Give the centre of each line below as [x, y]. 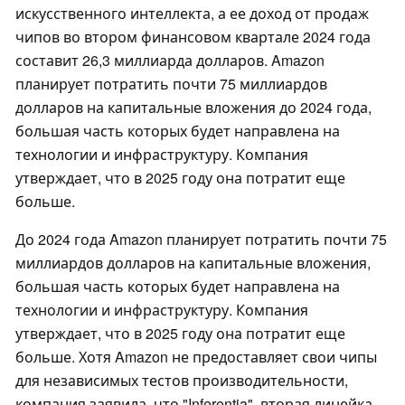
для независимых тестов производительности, [182, 381]
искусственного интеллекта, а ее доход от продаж [192, 14]
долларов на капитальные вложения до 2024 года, [193, 108]
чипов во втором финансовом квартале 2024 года [193, 37]
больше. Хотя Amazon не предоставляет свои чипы [196, 357]
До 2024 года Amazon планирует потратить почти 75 [201, 240]
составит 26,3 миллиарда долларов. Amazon [170, 61]
